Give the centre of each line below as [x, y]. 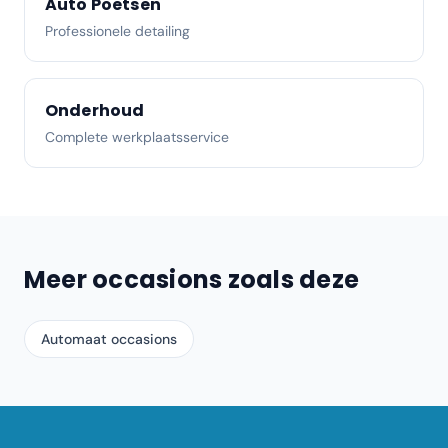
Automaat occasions [109, 339]
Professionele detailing [117, 31]
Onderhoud [95, 110]
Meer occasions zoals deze [191, 279]
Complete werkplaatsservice [137, 137]
